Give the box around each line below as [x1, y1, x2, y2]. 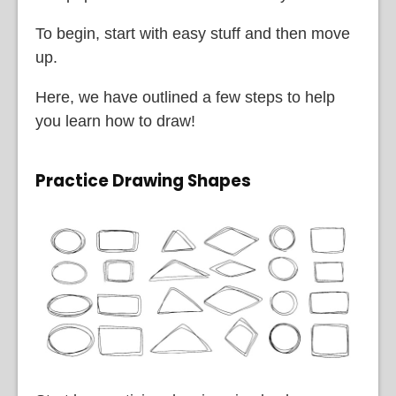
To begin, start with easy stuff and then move [35, 25, 350, 43]
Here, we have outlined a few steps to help [35, 88, 335, 107]
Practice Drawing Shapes [35, 168, 251, 193]
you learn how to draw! [35, 112, 195, 131]
